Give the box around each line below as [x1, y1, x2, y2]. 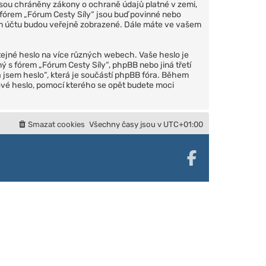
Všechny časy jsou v [89, 119, 163, 129]
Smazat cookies [28, 119, 85, 129]
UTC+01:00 [163, 119, 203, 129]
